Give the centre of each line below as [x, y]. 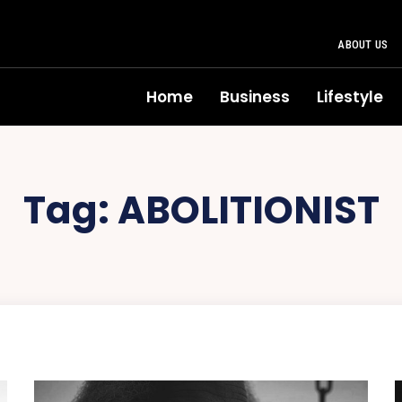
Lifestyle [350, 97]
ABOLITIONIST [248, 210]
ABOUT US [363, 44]
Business [255, 97]
